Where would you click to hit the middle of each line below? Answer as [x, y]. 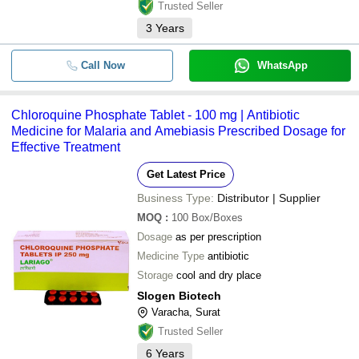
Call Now [103, 65]
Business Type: [175, 198]
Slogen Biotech [179, 296]
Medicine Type [171, 256]
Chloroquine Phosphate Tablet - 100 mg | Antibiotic [155, 115]
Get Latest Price [186, 174]
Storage [155, 275]
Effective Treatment [66, 147]
